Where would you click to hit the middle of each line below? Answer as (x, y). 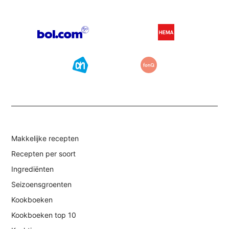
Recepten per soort (44, 154)
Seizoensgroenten (42, 185)
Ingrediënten (33, 169)
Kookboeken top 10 (44, 215)
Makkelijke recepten (45, 139)
